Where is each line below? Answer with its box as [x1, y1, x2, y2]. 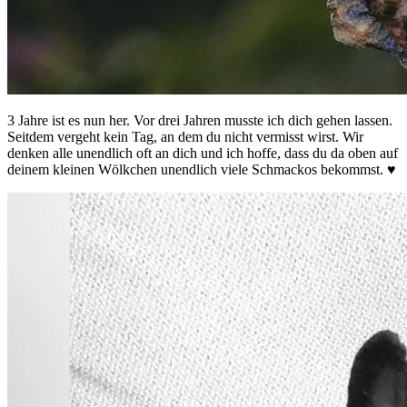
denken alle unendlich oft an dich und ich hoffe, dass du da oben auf [7, 145, 398, 162]
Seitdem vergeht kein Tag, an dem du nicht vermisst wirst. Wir [7, 129, 363, 145]
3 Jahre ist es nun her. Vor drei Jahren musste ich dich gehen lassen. [7, 113, 392, 129]
